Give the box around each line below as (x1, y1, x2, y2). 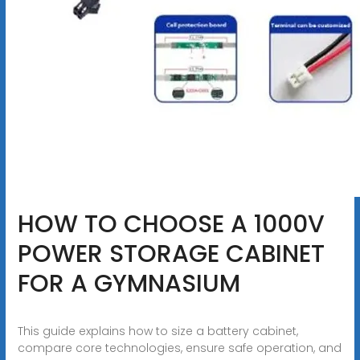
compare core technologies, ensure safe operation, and (17, 339, 342, 356)
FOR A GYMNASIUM (17, 266, 240, 301)
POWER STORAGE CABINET (17, 236, 325, 271)
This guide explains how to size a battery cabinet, (17, 322, 298, 339)
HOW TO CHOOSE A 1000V (17, 207, 325, 241)
